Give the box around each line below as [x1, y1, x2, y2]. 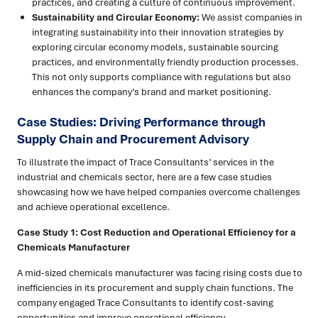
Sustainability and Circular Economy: [32, 11, 199, 24]
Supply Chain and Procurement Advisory [17, 131, 249, 148]
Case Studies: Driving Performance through [17, 114, 265, 131]
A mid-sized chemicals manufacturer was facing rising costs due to [17, 266, 302, 280]
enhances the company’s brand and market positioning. [32, 85, 271, 99]
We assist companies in [199, 11, 302, 24]
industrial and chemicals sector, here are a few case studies [17, 170, 272, 184]
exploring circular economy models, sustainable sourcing [32, 40, 278, 54]
